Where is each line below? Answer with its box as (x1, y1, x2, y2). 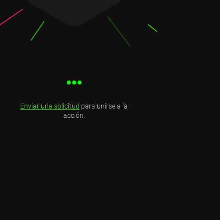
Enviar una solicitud (20, 102, 80, 110)
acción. (63, 111, 85, 119)
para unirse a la (80, 102, 128, 110)
